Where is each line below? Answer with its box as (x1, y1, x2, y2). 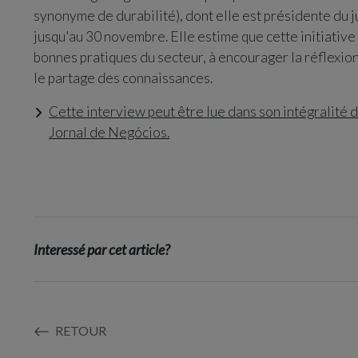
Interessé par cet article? (33, 241, 169, 258)
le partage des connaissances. (33, 70, 213, 87)
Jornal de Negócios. (49, 124, 170, 141)
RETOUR (52, 323, 106, 339)
